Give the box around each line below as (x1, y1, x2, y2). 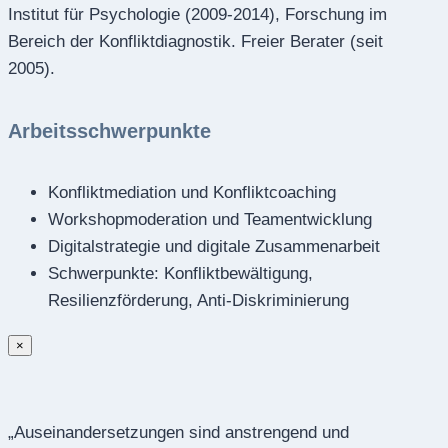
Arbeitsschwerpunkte (8, 119, 211, 142)
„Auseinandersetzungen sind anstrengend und (8, 422, 349, 442)
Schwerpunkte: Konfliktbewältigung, (48, 263, 313, 283)
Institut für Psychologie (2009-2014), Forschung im (8, 5, 387, 25)
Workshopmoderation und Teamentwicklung (48, 209, 372, 229)
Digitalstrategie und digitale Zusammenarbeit (48, 236, 380, 256)
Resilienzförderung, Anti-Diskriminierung (48, 290, 349, 310)
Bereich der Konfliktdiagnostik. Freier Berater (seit (8, 32, 383, 52)
